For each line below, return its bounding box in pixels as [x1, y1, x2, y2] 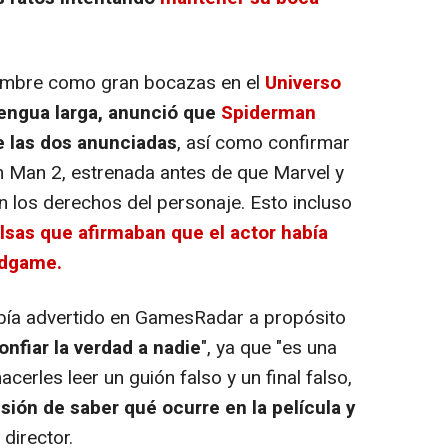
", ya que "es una [201, 334, 337, 363]
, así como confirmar [177, 129, 350, 158]
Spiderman [221, 99, 316, 128]
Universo [265, 69, 341, 98]
